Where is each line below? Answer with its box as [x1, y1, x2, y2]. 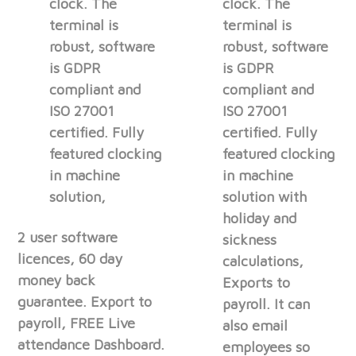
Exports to [222, 274, 291, 292]
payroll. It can [222, 296, 311, 313]
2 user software [17, 229, 118, 246]
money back [17, 272, 96, 289]
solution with [222, 188, 308, 206]
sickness [222, 231, 277, 249]
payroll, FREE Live [17, 315, 136, 332]
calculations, [222, 253, 304, 270]
